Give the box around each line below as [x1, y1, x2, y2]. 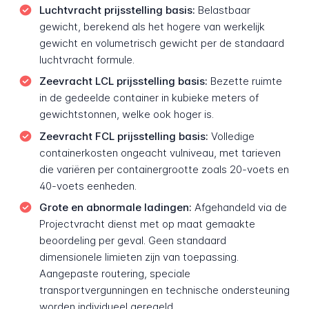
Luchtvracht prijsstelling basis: [39, 3, 195, 17]
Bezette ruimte [207, 74, 282, 88]
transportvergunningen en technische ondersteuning [39, 283, 290, 297]
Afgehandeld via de [191, 201, 287, 215]
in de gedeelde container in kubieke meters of [39, 91, 259, 105]
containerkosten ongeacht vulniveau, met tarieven [39, 146, 281, 159]
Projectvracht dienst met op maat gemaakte [39, 217, 255, 231]
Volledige [208, 129, 255, 143]
